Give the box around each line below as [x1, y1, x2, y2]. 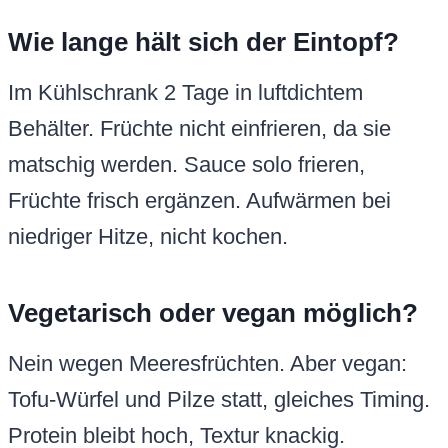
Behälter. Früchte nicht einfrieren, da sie [8, 116, 391, 142]
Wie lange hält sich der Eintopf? [8, 27, 399, 58]
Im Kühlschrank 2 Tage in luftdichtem [8, 80, 363, 106]
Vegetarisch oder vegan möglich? [8, 298, 418, 329]
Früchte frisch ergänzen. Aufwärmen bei [8, 188, 391, 214]
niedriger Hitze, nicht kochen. [8, 224, 288, 250]
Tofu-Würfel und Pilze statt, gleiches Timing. [8, 387, 430, 413]
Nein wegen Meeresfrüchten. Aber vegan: [8, 351, 407, 377]
